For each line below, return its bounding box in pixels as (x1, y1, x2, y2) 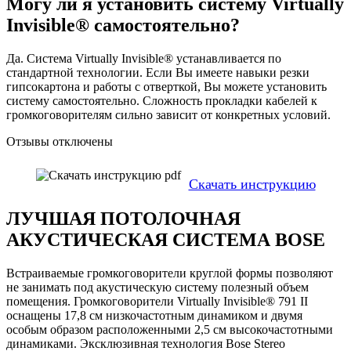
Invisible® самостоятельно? (6, 15, 240, 36)
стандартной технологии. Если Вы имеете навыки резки (6, 66, 309, 80)
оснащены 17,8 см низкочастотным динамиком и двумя (6, 308, 302, 322)
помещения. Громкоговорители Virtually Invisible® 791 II (6, 294, 308, 308)
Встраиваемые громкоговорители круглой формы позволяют (6, 266, 333, 280)
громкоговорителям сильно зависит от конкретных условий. (6, 108, 331, 122)
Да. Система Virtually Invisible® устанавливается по (6, 52, 281, 66)
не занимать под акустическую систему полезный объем (6, 280, 309, 294)
